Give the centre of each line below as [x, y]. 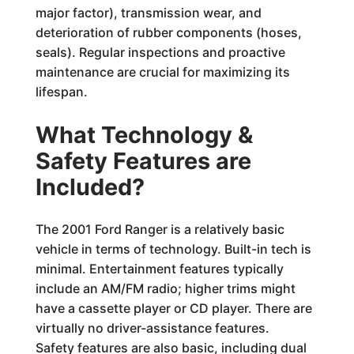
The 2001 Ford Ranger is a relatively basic [160, 229]
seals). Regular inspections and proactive [160, 52]
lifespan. [61, 91]
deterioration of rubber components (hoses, [168, 32]
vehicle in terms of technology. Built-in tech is [173, 249]
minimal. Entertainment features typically [159, 268]
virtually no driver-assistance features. [152, 328]
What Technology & [144, 134]
